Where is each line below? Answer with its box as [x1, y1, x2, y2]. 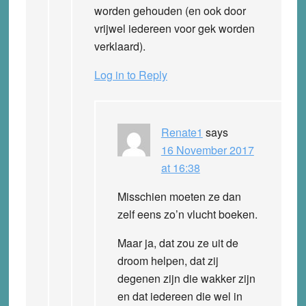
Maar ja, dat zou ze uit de [117, 234, 238, 251]
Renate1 [161, 124, 203, 140]
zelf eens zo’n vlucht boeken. [117, 206, 258, 222]
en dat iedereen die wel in [117, 288, 242, 304]
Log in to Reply [94, 66, 167, 83]
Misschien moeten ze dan [117, 188, 241, 204]
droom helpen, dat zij [117, 252, 219, 268]
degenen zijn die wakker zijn [117, 270, 255, 286]
